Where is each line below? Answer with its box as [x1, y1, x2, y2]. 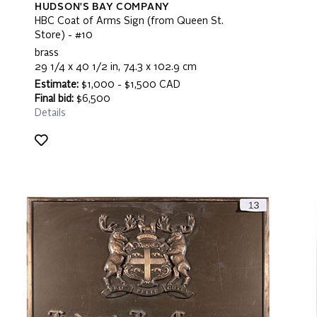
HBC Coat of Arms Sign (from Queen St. [35, 16, 224, 26]
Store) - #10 [35, 30, 93, 40]
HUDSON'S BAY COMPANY [35, 2, 170, 12]
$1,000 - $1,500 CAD [79, 80, 180, 90]
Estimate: [35, 80, 79, 90]
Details [35, 108, 66, 118]
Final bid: [35, 94, 74, 104]
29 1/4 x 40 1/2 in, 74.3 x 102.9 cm [35, 62, 197, 72]
